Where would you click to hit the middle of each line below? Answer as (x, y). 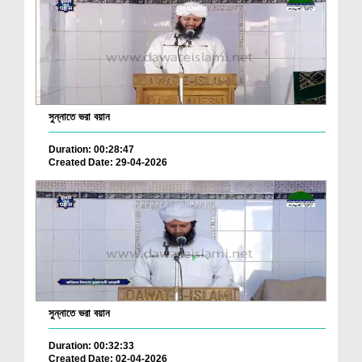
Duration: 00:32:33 (91, 346)
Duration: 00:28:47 (91, 150)
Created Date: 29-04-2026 (108, 163)
